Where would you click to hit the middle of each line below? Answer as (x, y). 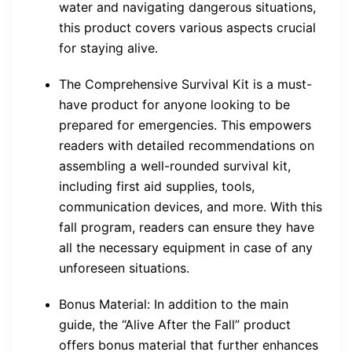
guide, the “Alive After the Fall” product (175, 324)
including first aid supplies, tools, (157, 186)
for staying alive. (108, 48)
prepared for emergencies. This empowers (185, 125)
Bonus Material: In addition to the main (174, 304)
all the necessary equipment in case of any (186, 247)
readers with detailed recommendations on (187, 145)
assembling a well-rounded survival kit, (175, 165)
